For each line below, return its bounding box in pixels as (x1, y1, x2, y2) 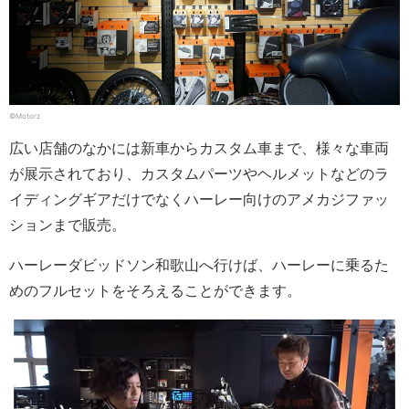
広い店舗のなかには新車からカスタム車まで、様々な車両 (9, 139, 389, 158)
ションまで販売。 (9, 215, 126, 235)
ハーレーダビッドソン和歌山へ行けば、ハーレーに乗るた (9, 256, 389, 275)
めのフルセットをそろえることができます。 (9, 281, 301, 300)
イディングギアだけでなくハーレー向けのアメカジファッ (9, 190, 389, 209)
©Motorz (9, 111, 40, 121)
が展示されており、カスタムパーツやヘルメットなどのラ (9, 164, 389, 184)
